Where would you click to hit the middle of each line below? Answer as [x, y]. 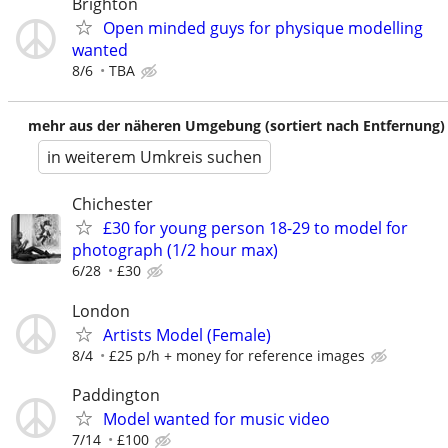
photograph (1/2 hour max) [175, 250]
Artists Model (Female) [187, 334]
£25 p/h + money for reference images [237, 355]
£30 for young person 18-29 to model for [255, 228]
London [101, 310]
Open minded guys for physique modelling [263, 28]
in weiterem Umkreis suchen [154, 157]
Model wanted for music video [216, 418]
